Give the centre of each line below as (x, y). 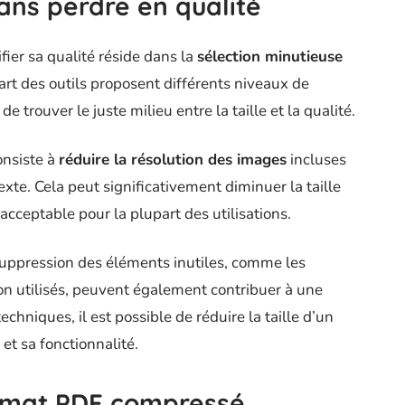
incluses (316, 160)
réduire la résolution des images (173, 160)
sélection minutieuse (270, 57)
